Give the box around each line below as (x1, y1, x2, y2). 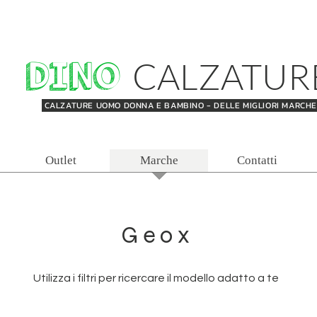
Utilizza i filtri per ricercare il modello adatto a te (33, 272, 279, 284)
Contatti (237, 154, 277, 167)
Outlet (45, 154, 76, 167)
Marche (139, 154, 178, 167)
